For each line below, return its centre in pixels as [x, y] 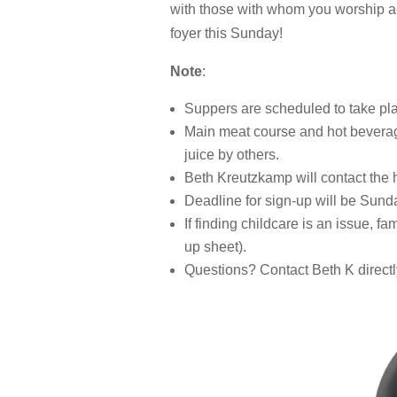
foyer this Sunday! [226, 33]
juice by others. [232, 154]
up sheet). [215, 246]
